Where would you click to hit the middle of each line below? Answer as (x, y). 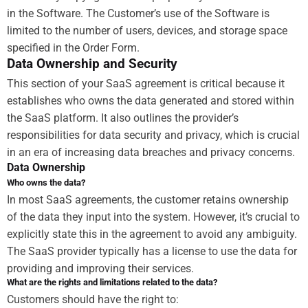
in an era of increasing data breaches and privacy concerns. (151, 152)
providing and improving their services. (100, 268)
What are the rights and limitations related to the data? (112, 282)
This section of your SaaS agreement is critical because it (146, 83)
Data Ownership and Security (92, 64)
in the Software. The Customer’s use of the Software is (138, 13)
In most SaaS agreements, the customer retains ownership (148, 199)
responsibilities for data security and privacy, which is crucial (153, 135)
